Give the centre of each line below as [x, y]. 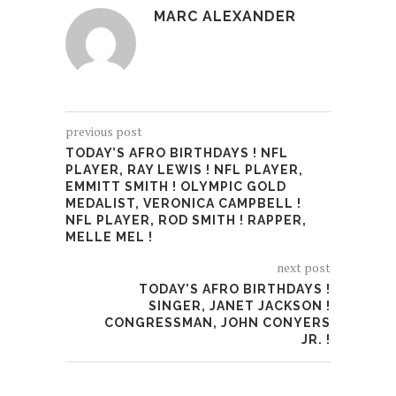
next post [304, 267]
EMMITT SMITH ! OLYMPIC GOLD [176, 186]
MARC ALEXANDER [225, 16]
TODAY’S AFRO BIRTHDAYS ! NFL [177, 152]
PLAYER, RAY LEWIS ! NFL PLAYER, [184, 169]
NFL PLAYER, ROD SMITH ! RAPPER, [186, 220]
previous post [104, 131]
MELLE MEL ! [109, 236]
